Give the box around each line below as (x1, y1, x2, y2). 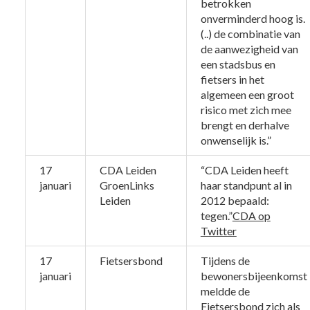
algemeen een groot (200, 88, 294, 102)
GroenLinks (99, 179, 154, 192)
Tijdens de (200, 254, 250, 268)
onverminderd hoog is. (200, 12, 305, 26)
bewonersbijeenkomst (200, 269, 307, 283)
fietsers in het (200, 73, 264, 86)
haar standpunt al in (200, 179, 292, 192)
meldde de (200, 284, 250, 298)
